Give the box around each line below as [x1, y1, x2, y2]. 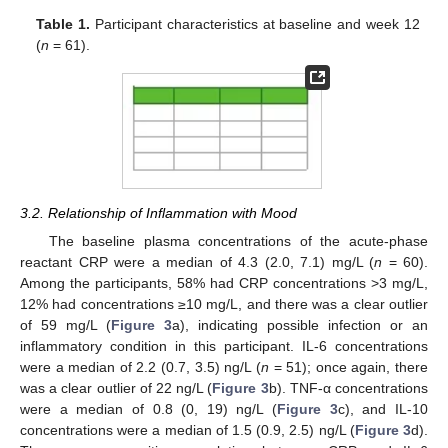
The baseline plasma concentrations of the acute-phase [48, 233, 428, 250]
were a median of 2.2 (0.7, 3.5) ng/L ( [20, 359, 261, 376]
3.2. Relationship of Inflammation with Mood [20, 204, 297, 221]
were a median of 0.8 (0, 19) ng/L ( [20, 401, 278, 418]
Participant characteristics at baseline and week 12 [90, 16, 420, 33]
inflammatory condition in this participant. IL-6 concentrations [20, 338, 428, 355]
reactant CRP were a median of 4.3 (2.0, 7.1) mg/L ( [20, 254, 374, 271]
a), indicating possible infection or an [172, 317, 428, 334]
